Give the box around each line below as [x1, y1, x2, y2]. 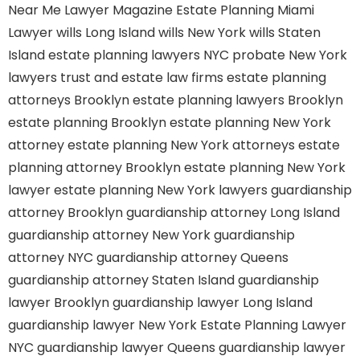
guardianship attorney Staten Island [8, 271, 235, 289]
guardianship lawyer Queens [37, 338, 215, 357]
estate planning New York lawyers [54, 181, 268, 199]
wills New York [158, 23, 246, 42]
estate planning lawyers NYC [48, 46, 229, 64]
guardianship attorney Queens [96, 248, 288, 267]
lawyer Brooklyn [8, 293, 109, 312]
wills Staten [249, 23, 321, 42]
